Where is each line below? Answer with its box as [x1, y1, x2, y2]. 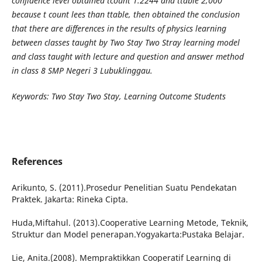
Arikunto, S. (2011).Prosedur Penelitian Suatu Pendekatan [11, 182, 237, 194]
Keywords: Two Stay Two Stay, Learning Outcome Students [11, 91, 226, 102]
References [11, 155, 63, 168]
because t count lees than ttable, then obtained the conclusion [11, 9, 240, 20]
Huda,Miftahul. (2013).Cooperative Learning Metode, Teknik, [11, 217, 249, 229]
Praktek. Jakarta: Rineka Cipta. [11, 194, 128, 205]
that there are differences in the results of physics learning [11, 23, 226, 34]
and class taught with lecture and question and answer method [11, 51, 244, 62]
